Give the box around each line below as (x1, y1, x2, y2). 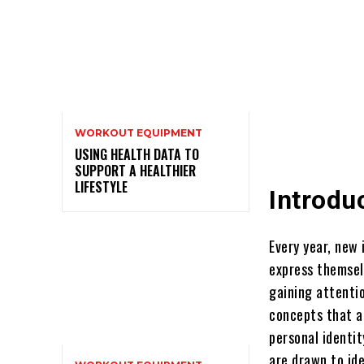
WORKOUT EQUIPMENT (75, 127, 202, 140)
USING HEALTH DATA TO (75, 145, 199, 165)
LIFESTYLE (75, 177, 128, 197)
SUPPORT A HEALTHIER (75, 161, 196, 181)
